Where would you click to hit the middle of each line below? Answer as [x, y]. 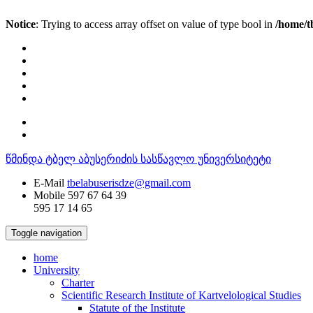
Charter [78, 283]
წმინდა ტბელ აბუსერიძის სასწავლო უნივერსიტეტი [138, 159]
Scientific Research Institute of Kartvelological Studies [181, 295]
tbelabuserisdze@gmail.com [129, 183]
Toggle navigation [46, 233]
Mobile [49, 195]
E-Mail [49, 183]
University [57, 270]
